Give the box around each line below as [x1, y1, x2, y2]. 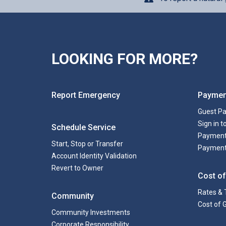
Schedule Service [51, 123, 116, 132]
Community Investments [51, 208, 130, 216]
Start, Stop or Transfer [51, 140, 123, 148]
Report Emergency [51, 90, 120, 100]
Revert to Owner [51, 164, 103, 172]
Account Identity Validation [51, 152, 137, 160]
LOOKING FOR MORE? [51, 50, 198, 68]
